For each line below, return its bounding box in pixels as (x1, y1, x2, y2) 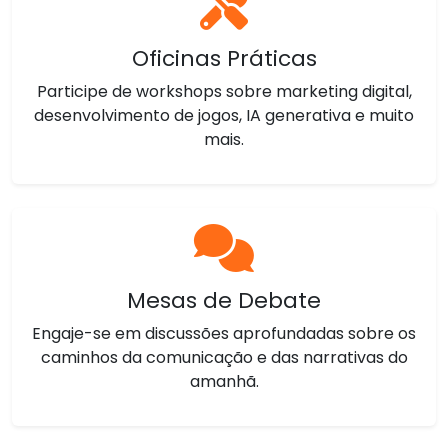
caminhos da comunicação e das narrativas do (40, 346, 408, 369)
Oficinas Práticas (131, 43, 317, 74)
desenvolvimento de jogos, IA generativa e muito (34, 104, 414, 127)
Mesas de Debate (127, 285, 321, 316)
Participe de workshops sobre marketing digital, (36, 80, 412, 103)
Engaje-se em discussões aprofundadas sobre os (32, 322, 416, 345)
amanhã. (189, 370, 259, 393)
